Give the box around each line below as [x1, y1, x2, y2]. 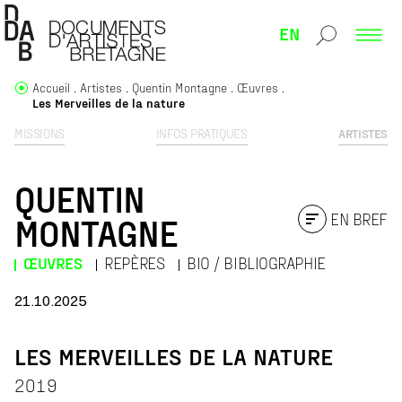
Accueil [32, 80, 70, 96]
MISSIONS [14, 126, 65, 142]
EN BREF [330, 209, 388, 229]
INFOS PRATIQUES [155, 126, 248, 142]
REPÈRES [104, 253, 165, 273]
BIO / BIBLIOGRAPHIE [187, 253, 326, 273]
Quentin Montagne [132, 80, 227, 96]
